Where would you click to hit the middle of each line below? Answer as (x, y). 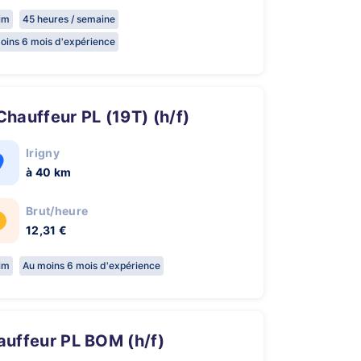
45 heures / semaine (69, 19)
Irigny (43, 153)
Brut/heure (57, 211)
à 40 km (49, 172)
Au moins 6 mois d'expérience (91, 266)
